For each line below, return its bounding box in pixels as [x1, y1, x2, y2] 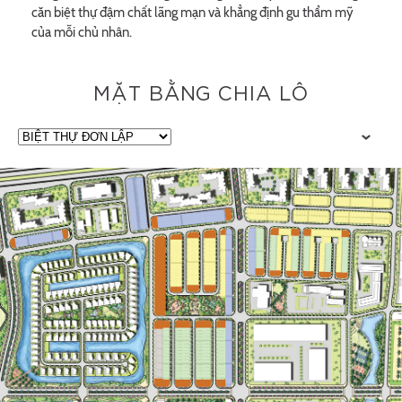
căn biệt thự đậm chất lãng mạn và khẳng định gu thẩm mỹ [31, 4, 354, 22]
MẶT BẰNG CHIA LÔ [93, 84, 309, 105]
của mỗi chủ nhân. [31, 24, 132, 41]
